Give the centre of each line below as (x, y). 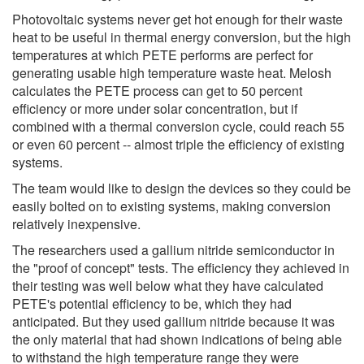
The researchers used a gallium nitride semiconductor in (173, 249)
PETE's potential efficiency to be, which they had (152, 303)
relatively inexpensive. (76, 223)
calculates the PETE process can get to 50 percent (157, 90)
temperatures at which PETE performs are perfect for (162, 54)
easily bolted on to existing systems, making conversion (171, 206)
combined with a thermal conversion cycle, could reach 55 (178, 126)
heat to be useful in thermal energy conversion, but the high (182, 37)
